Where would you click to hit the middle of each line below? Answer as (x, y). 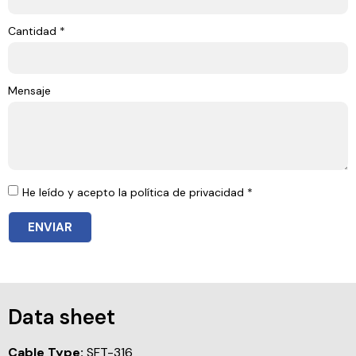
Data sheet (62, 317)
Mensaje (29, 91)
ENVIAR (50, 227)
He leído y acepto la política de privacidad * (137, 193)
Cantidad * (37, 31)
